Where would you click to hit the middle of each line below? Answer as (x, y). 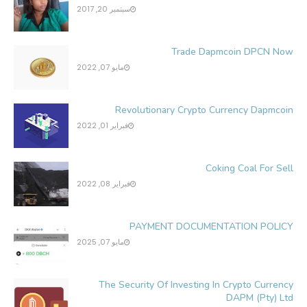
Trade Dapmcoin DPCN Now (232, 52)
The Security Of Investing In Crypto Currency (196, 285)
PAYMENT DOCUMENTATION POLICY (211, 227)
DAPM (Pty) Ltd (260, 298)
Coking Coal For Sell (249, 169)
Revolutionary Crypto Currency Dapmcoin (204, 110)
